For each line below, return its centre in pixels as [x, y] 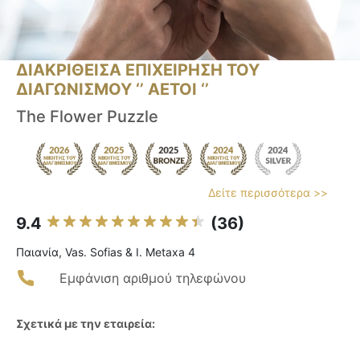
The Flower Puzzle [87, 117]
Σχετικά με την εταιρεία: [86, 324]
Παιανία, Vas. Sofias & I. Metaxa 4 [106, 252]
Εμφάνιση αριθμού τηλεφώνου [153, 278]
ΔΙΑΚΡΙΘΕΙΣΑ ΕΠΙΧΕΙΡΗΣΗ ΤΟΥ [138, 70]
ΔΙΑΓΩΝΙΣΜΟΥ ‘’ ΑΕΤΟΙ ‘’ [112, 90]
